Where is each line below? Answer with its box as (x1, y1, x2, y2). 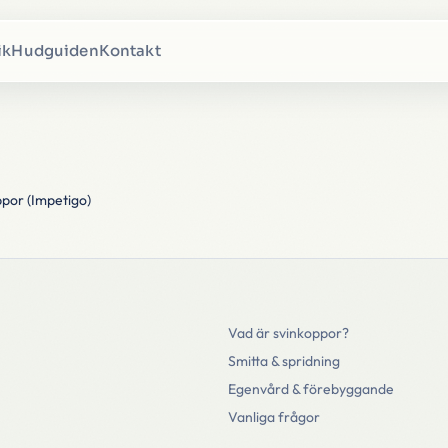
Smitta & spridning (228, 352, 340, 370)
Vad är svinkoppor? (228, 324, 349, 342)
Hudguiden (11, 41, 99, 60)
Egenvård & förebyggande (228, 380, 394, 398)
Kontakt (98, 41, 161, 60)
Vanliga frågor (228, 408, 320, 426)
